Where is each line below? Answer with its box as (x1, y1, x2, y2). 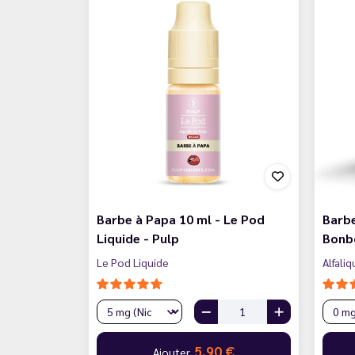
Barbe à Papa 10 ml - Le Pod (97, 210, 265, 227)
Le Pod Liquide (97, 254, 169, 269)
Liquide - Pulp (97, 229, 179, 246)
